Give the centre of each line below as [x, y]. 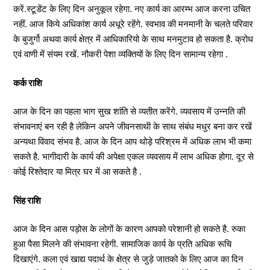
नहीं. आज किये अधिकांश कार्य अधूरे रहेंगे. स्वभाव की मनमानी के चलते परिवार [133, 24]
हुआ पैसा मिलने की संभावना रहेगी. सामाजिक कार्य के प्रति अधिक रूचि [122, 244]
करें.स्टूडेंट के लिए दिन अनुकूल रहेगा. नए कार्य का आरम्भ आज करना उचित [132, 9]
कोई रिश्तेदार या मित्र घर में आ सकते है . [77, 171]
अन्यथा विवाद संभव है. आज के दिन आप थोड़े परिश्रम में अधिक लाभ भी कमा [132, 141]
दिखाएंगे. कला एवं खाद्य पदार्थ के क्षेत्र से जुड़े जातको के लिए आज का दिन [128, 259]
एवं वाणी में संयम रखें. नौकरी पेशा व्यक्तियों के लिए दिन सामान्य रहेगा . [121, 54]
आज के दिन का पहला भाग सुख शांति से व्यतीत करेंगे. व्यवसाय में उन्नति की [129, 111]
